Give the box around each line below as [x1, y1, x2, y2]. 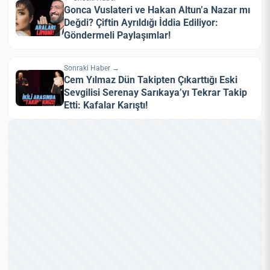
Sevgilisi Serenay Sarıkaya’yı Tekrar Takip [64, 87, 248, 99]
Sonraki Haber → [64, 63, 120, 72]
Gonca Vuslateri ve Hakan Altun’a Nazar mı [64, 4, 251, 16]
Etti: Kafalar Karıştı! [64, 99, 148, 111]
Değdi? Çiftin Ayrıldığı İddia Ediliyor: [64, 16, 219, 28]
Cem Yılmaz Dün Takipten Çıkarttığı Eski [64, 74, 238, 86]
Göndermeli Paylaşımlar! [64, 29, 171, 41]
